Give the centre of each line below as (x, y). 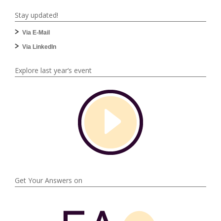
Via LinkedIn (39, 47)
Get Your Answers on (49, 180)
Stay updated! (37, 15)
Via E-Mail (36, 32)
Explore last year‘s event (53, 70)
